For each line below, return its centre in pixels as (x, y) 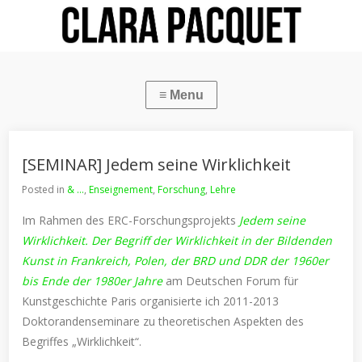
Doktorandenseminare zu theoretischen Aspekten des (163, 321)
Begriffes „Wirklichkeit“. (82, 341)
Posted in (45, 189)
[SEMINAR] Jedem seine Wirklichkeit (157, 164)
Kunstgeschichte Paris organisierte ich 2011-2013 (151, 301)
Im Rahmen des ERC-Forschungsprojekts (129, 220)
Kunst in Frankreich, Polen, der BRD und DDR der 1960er (176, 261)
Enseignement (121, 189)
